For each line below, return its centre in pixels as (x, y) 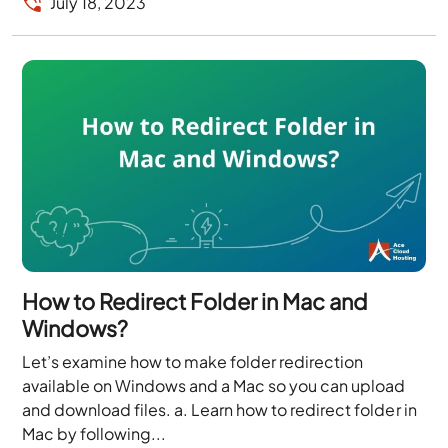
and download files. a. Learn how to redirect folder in (219, 409)
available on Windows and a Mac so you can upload (214, 385)
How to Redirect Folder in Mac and (195, 300)
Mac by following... (94, 433)
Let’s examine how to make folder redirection (193, 361)
